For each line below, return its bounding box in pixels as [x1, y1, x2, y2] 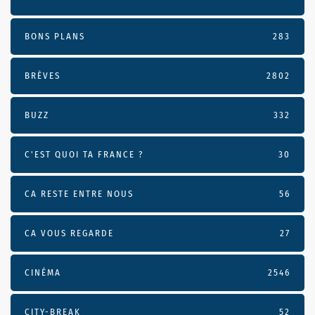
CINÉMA [25, 266, 61, 278]
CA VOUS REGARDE [25, 227, 114, 238]
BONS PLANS [25, 30, 85, 41]
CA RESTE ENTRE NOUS [25, 188, 134, 199]
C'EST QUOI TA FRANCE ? [25, 148, 143, 160]
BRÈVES [25, 70, 60, 81]
